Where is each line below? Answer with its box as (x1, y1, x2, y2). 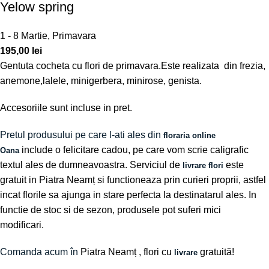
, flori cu (136, 247, 174, 257)
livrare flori (183, 161, 223, 170)
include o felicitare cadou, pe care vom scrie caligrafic (19, 145, 249, 155)
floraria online (163, 131, 216, 140)
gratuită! (198, 247, 237, 257)
